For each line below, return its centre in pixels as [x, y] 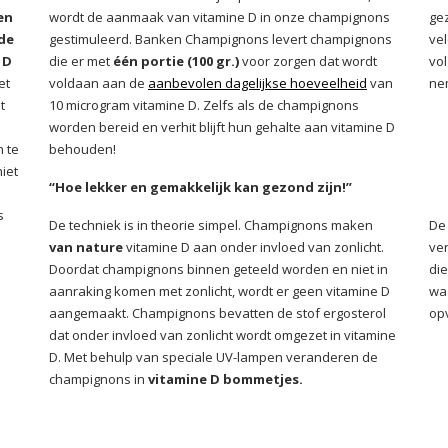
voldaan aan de [98, 83]
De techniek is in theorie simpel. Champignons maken [211, 225]
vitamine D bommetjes [223, 379]
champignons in [98, 379]
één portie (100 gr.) [176, 61]
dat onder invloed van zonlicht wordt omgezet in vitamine [222, 335]
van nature [86, 247]
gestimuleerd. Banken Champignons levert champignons [220, 39]
